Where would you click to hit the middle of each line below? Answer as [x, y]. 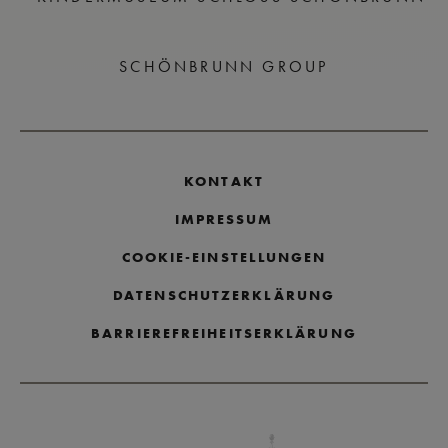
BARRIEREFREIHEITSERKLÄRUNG [224, 333]
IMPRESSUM [224, 219]
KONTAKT [224, 181]
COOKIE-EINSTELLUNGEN [224, 257]
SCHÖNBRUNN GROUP [224, 67]
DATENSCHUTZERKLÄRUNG [224, 295]
